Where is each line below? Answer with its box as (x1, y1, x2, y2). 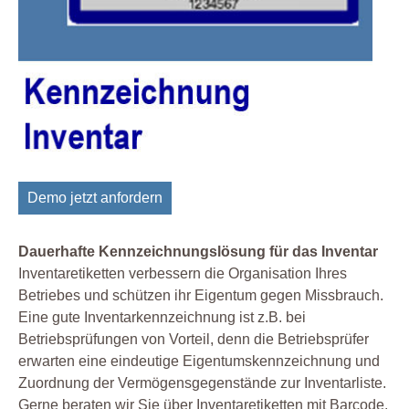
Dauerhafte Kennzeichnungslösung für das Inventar (18, 243, 378, 259)
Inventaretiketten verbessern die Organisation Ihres (18, 265, 347, 281)
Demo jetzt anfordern (27, 190, 163, 206)
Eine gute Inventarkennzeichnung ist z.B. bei (18, 309, 306, 325)
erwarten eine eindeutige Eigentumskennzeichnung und (18, 352, 380, 369)
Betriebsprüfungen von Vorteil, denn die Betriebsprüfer (18, 330, 369, 347)
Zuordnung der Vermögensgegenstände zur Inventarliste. (18, 374, 386, 391)
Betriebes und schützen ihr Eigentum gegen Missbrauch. (18, 287, 383, 303)
